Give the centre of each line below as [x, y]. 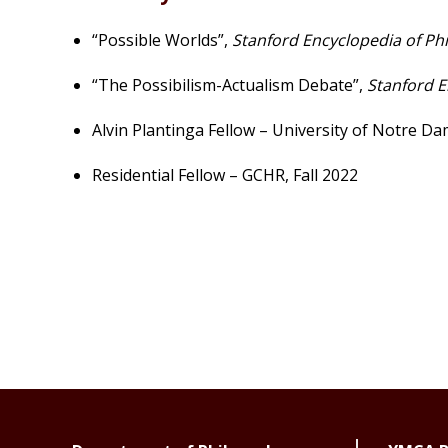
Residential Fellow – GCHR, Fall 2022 [225, 175]
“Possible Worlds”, [160, 40]
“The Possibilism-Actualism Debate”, [227, 85]
